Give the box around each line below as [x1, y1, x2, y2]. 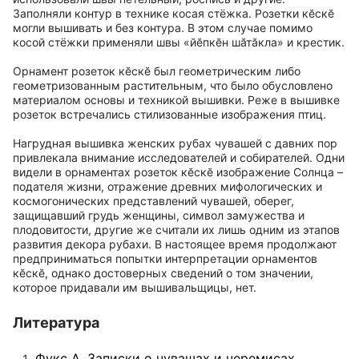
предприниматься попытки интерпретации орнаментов [13, 252, 317, 265]
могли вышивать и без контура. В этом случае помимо [13, 21, 313, 34]
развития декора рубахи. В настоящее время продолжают [13, 237, 337, 251]
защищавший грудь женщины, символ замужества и [13, 208, 305, 222]
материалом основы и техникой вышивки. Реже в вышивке [13, 93, 340, 107]
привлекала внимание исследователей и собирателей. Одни [13, 151, 345, 164]
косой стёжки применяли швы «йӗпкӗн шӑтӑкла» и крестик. [13, 35, 345, 49]
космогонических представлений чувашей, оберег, [13, 194, 294, 208]
